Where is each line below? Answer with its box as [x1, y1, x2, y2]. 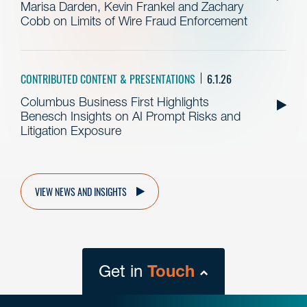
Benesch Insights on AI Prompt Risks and [21, 108, 241, 124]
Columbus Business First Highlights [21, 93, 209, 110]
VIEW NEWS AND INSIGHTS [35, 183, 127, 199]
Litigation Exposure [21, 122, 121, 138]
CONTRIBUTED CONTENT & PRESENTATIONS [21, 69, 195, 87]
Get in [99, 261, 147, 282]
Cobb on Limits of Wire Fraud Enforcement [21, 12, 247, 29]
